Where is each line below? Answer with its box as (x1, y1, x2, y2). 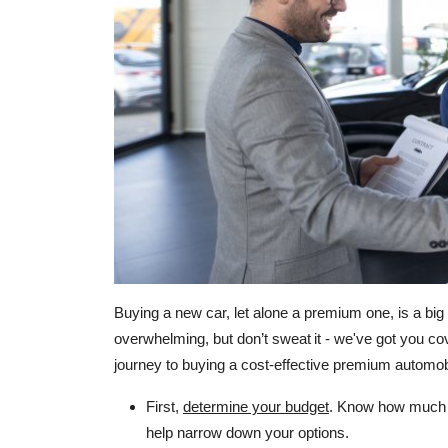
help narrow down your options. (146, 424, 349, 442)
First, (146, 398, 183, 416)
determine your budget (183, 398, 329, 416)
